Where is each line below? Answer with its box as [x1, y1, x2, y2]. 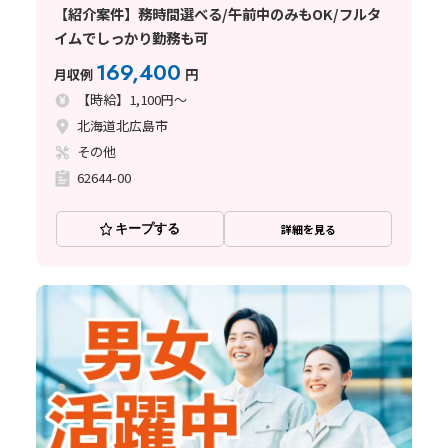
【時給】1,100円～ [77, 90, 188, 110]
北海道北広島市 [77, 116, 169, 136]
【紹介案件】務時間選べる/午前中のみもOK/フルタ [53, 3, 381, 25]
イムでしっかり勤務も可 [53, 27, 208, 49]
